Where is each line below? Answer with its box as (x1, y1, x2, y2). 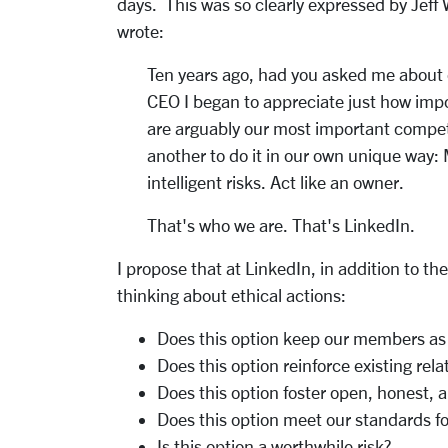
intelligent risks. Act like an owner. (147, 172, 404, 192)
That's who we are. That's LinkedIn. (147, 215, 415, 235)
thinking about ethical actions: (117, 285, 346, 305)
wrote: (117, 21, 164, 41)
